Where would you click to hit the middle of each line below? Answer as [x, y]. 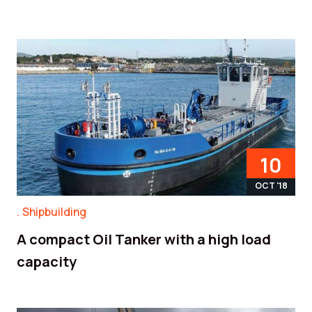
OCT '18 [271, 186]
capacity [47, 261]
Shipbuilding [54, 212]
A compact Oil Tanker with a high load [144, 239]
